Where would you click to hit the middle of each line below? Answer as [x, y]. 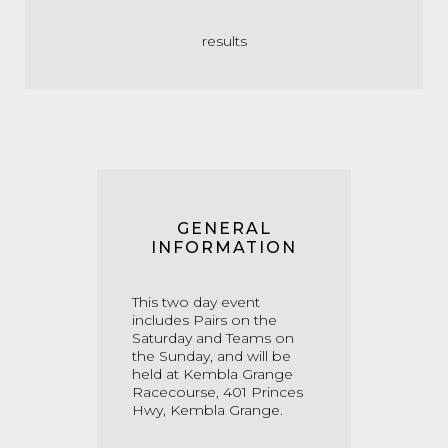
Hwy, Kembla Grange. [207, 410]
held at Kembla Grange [212, 374]
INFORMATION [224, 247]
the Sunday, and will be [211, 356]
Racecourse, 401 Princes [217, 392]
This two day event [196, 302]
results [224, 41]
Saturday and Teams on [213, 338]
